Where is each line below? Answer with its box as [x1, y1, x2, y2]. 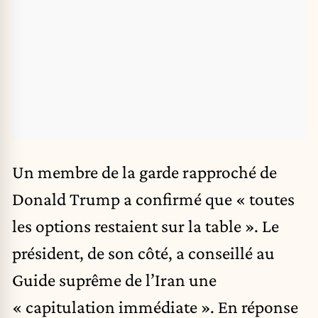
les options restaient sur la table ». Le [12, 215, 279, 236]
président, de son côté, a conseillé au [12, 242, 275, 263]
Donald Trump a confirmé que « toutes [12, 188, 295, 209]
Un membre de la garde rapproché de [12, 161, 277, 182]
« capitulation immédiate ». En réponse [12, 296, 298, 317]
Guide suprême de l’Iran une [12, 269, 216, 290]
